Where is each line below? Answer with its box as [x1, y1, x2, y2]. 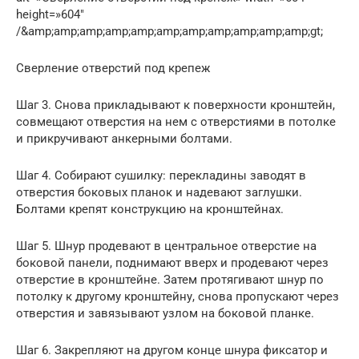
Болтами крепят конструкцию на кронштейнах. [16, 201, 284, 216]
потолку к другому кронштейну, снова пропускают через [16, 288, 339, 304]
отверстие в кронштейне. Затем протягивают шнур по [16, 272, 324, 287]
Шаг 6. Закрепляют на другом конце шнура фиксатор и [16, 342, 328, 357]
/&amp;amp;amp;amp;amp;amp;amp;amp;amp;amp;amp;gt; [16, 23, 323, 38]
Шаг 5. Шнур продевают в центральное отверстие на [16, 238, 317, 253]
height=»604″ [16, 6, 84, 22]
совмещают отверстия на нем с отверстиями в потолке [16, 114, 336, 129]
